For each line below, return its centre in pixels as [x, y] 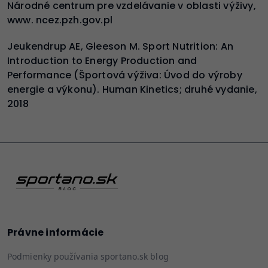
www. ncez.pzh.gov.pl [60, 20]
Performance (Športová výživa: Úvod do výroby [125, 75]
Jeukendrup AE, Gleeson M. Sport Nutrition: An [121, 46]
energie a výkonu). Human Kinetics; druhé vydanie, [132, 89]
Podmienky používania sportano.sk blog [88, 256]
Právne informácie [56, 232]
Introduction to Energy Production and [102, 60]
